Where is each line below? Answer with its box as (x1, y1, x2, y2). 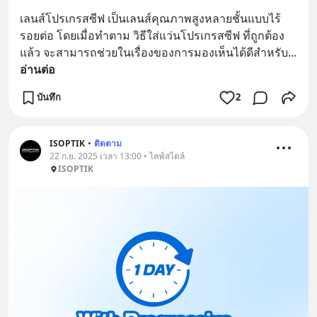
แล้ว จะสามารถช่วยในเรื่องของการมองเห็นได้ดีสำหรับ (20, 44, 288, 60)
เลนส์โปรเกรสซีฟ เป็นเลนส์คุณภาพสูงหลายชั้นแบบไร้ (20, 10, 281, 26)
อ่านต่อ (20, 61, 55, 77)
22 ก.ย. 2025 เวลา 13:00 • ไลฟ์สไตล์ (50, 149, 185, 162)
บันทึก (37, 91, 61, 103)
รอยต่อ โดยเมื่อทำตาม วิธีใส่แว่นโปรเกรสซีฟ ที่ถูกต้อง (20, 27, 284, 43)
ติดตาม (94, 137, 122, 149)
